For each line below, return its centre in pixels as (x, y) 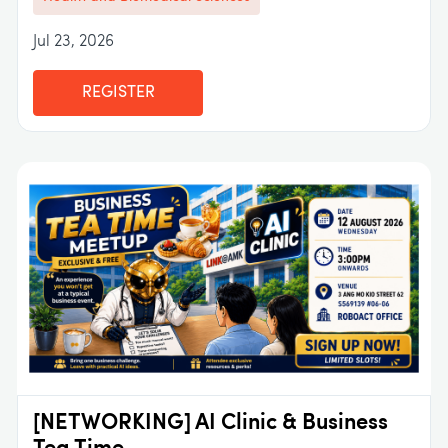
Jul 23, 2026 (73, 41)
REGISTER (118, 92)
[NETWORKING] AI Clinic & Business (210, 423)
